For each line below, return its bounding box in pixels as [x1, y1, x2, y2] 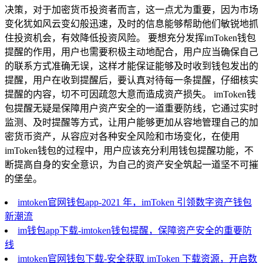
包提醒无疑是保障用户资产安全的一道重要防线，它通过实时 [5, 103, 258, 113]
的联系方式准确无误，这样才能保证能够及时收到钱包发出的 [5, 60, 258, 71]
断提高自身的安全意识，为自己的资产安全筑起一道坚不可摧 [5, 159, 258, 170]
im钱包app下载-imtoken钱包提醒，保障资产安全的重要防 [18, 225, 252, 235]
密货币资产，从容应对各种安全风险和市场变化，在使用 [5, 131, 240, 141]
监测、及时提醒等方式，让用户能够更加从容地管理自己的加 [5, 117, 258, 127]
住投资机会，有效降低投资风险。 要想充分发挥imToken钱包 [5, 32, 256, 43]
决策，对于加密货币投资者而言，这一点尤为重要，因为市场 [5, 4, 258, 15]
